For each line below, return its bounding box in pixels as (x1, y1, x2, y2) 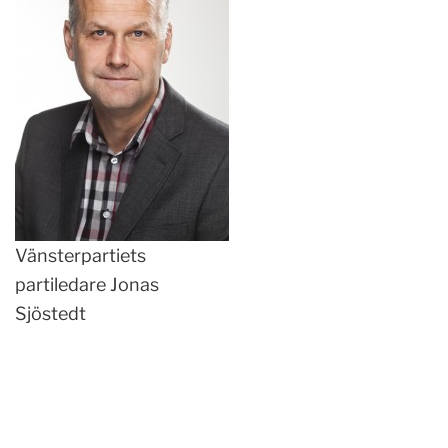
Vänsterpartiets (15, 245, 146, 266)
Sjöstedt (15, 303, 86, 324)
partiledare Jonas (15, 274, 159, 295)
